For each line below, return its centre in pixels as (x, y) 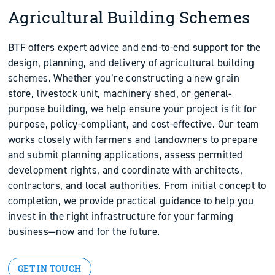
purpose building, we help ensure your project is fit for (132, 109)
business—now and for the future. (84, 231)
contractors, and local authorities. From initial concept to (137, 185)
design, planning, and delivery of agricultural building (131, 63)
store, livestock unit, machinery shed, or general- (120, 93)
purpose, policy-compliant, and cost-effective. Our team (134, 124)
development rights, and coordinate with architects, (125, 170)
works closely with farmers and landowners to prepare (133, 139)
